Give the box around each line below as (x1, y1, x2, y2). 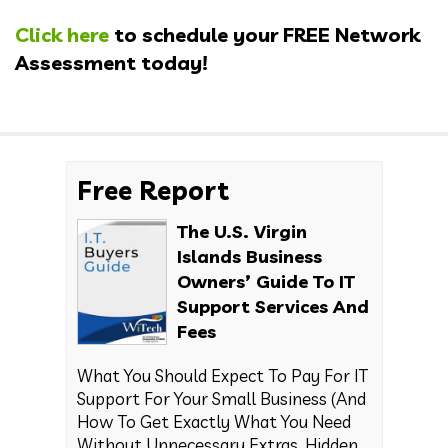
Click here (15, 21, 109, 47)
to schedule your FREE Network (109, 21, 420, 47)
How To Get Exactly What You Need (76, 410, 351, 432)
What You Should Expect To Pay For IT (76, 364, 368, 386)
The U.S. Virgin (176, 219, 307, 243)
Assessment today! (15, 49, 208, 75)
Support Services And (176, 294, 369, 318)
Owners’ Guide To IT (176, 269, 355, 293)
